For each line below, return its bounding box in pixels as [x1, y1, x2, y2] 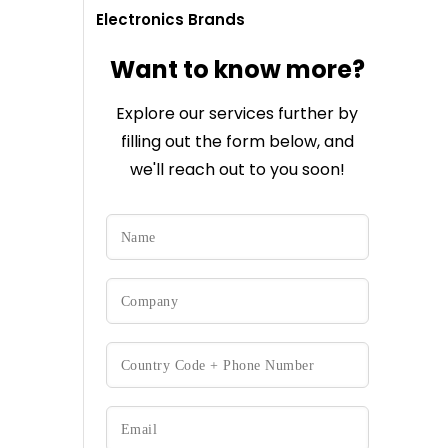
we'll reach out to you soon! [129, 158, 345, 181]
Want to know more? [109, 53, 365, 86]
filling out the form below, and [120, 130, 354, 153]
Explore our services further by [116, 102, 359, 125]
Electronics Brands [95, 9, 245, 30]
